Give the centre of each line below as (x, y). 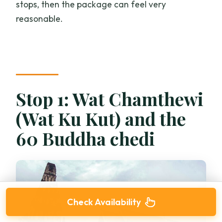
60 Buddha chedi (86, 139)
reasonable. (40, 18)
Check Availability (104, 202)
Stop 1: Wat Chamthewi (110, 99)
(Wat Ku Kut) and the (101, 119)
